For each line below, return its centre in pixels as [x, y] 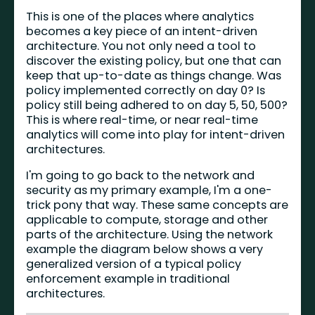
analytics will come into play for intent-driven [156, 135]
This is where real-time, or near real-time [142, 120]
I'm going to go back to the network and [141, 176]
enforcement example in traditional [128, 279]
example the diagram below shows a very [145, 250]
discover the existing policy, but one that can [154, 61]
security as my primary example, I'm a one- [149, 191]
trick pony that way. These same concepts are [157, 205]
